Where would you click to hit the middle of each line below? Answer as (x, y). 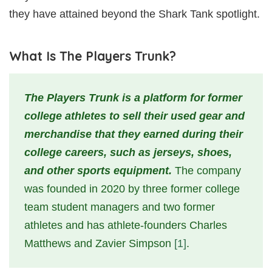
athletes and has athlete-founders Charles (126, 226)
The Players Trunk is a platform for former (133, 98)
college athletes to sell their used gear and (134, 116)
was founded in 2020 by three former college (132, 189)
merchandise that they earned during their (134, 134)
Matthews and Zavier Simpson (99, 244)
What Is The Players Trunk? (93, 56)
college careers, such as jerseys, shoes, (128, 153)
